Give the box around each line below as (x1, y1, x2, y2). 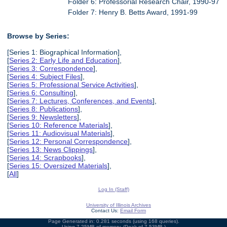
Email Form (120, 207, 146, 213)
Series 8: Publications (9, 104, 79, 113)
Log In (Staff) (98, 186, 129, 192)
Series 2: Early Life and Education (9, 56, 118, 64)
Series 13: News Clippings (9, 145, 93, 154)
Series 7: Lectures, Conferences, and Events (9, 96, 153, 105)
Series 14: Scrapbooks (9, 153, 82, 162)
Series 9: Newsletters (9, 112, 78, 121)
